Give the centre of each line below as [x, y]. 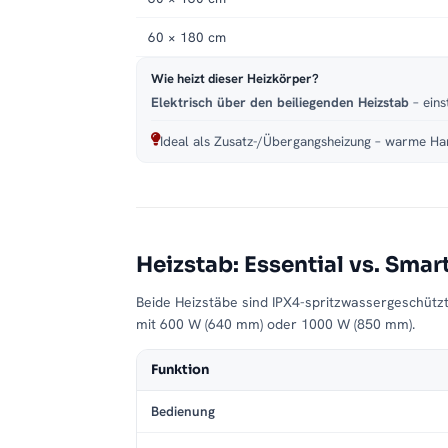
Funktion [180, 370]
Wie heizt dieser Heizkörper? [235, 79]
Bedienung [183, 411]
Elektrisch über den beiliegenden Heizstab [280, 102]
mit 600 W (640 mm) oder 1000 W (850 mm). [275, 324]
